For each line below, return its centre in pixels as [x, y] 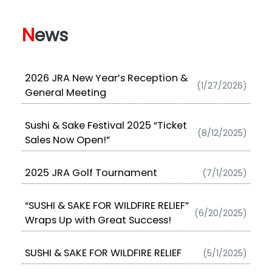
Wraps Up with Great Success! [98, 220]
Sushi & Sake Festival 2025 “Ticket [106, 126]
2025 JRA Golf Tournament [91, 173]
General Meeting [65, 93]
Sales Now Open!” [67, 140]
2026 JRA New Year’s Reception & [106, 78]
